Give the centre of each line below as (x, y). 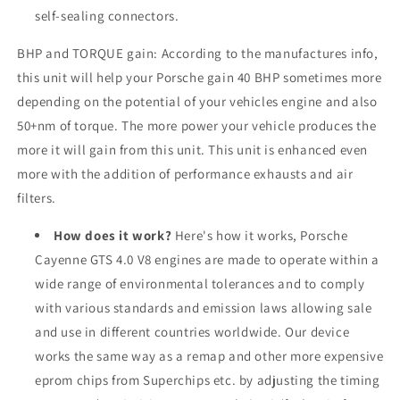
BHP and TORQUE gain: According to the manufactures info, (198, 53)
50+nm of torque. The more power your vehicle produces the (197, 125)
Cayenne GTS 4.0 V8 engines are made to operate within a (208, 259)
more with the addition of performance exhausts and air (185, 173)
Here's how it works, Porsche (260, 235)
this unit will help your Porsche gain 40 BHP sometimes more (200, 77)
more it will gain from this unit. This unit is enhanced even (193, 149)
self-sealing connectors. (107, 15)
